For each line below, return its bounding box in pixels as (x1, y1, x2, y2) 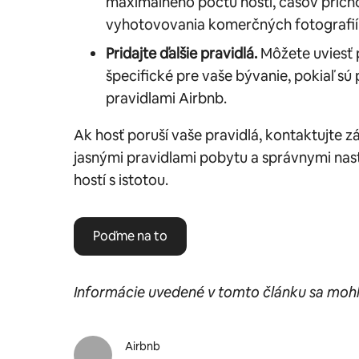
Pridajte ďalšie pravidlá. (106, 43, 257, 63)
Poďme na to (93, 227, 167, 244)
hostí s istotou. (74, 170, 168, 189)
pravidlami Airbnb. (106, 88, 227, 107)
